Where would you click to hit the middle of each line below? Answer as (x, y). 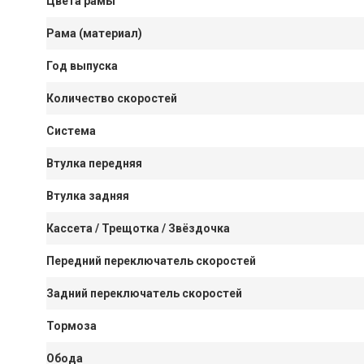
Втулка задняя (88, 196)
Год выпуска (82, 66)
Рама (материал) (94, 34)
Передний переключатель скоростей (151, 261)
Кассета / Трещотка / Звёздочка (138, 229)
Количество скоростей (112, 99)
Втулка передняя (94, 164)
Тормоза (71, 326)
